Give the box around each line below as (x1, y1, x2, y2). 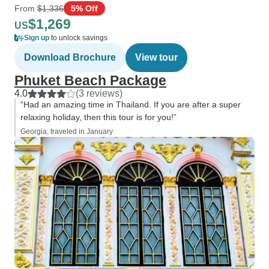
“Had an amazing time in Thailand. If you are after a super (20, 100, 241, 109)
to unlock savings (49, 34, 107, 42)
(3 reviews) (76, 88, 122, 98)
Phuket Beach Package (14, 73, 166, 88)
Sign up (24, 34, 49, 42)
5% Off (71, 3, 98, 13)
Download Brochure (24, 52, 116, 62)
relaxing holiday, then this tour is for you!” (20, 112, 177, 122)
